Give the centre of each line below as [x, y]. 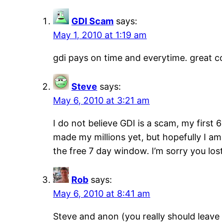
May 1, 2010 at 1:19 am [100, 35]
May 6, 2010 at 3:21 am [102, 101]
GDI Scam [93, 21]
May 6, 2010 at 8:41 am [102, 194]
